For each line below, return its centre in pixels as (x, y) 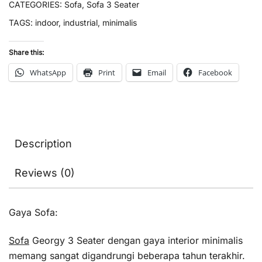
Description (43, 144)
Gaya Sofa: (33, 212)
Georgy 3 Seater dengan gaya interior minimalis (136, 240)
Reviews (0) (45, 173)
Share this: (26, 52)
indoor (47, 23)
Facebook (215, 73)
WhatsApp (48, 73)
